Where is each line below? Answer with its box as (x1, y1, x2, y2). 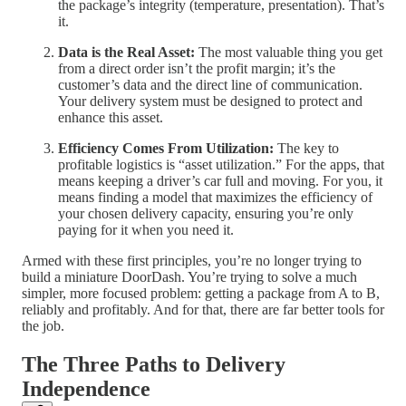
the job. (22, 318, 64, 334)
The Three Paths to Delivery (22, 352, 285, 376)
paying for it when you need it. (58, 222, 234, 238)
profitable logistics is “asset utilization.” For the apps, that (58, 157, 384, 173)
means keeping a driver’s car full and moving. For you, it (58, 173, 382, 189)
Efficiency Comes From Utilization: (58, 140, 274, 157)
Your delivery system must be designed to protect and (58, 93, 362, 110)
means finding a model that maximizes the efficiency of (58, 189, 372, 206)
